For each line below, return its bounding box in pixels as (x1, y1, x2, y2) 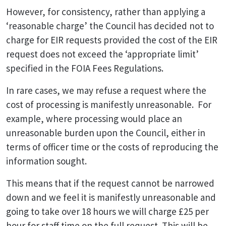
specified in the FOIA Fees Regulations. (6, 62, 163, 74)
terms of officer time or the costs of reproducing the (6, 141, 218, 153)
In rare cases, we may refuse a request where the (6, 84, 206, 96)
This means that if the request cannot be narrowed (6, 177, 214, 189)
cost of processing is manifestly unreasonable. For (6, 98, 211, 110)
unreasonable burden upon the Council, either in (6, 127, 205, 139)
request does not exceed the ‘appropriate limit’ (6, 48, 199, 60)
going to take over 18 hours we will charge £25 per (6, 205, 209, 217)
